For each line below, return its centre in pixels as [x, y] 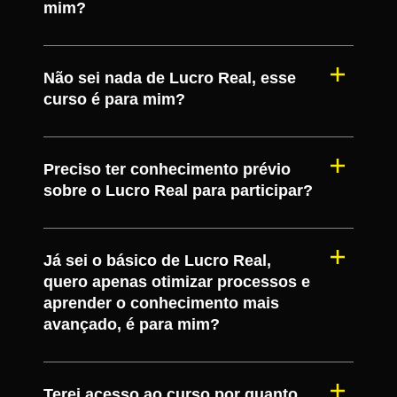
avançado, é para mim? [134, 324]
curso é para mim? [117, 99]
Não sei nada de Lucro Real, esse [170, 78]
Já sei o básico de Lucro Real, [157, 260]
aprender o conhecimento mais [161, 303]
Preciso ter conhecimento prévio [167, 169]
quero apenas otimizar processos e [177, 281]
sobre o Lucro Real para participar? [180, 190]
